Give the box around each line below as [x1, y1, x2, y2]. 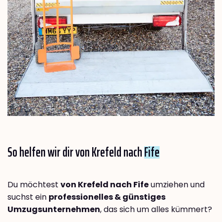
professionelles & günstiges [49, 191, 166, 203]
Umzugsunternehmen [7, 204, 100, 216]
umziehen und [149, 179, 205, 191]
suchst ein [7, 191, 49, 203]
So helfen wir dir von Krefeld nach [7, 142, 144, 163]
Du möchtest [7, 179, 60, 191]
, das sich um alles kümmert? [100, 204, 212, 216]
